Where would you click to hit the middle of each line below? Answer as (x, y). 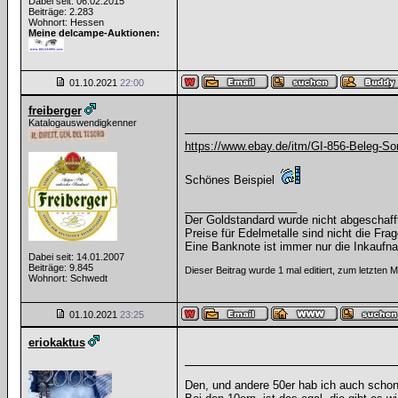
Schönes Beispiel (231, 180)
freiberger (55, 111)
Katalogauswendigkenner (82, 123)
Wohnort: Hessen (66, 22)
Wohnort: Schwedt (68, 278)
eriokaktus (56, 342)
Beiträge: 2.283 (60, 12)
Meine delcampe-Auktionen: (94, 33)
